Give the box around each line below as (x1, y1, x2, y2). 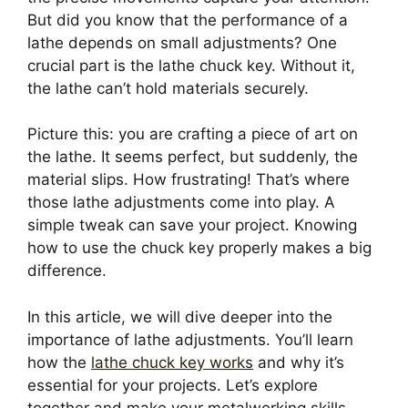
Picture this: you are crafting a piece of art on (27, 125, 358, 143)
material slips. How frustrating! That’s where (27, 170, 350, 189)
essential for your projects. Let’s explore (27, 375, 318, 394)
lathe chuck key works (91, 352, 253, 372)
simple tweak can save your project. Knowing (27, 216, 357, 234)
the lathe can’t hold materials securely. (27, 78, 309, 97)
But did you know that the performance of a (27, 10, 348, 29)
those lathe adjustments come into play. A (27, 193, 335, 211)
